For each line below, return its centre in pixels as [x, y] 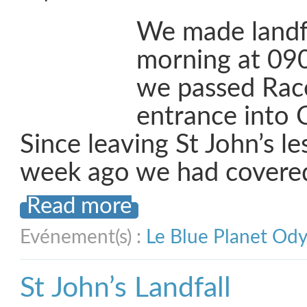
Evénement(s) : [83, 237]
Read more [79, 206]
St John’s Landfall [125, 288]
